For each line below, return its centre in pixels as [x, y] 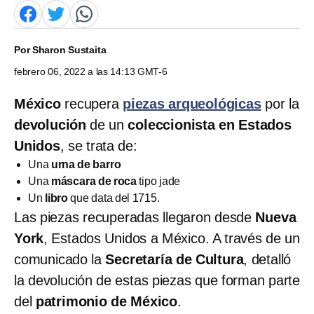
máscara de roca [94, 181]
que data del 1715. [114, 198]
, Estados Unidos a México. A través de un [172, 238]
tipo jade [159, 181]
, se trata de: [98, 145]
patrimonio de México [105, 301]
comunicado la [60, 259]
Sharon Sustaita [69, 49]
